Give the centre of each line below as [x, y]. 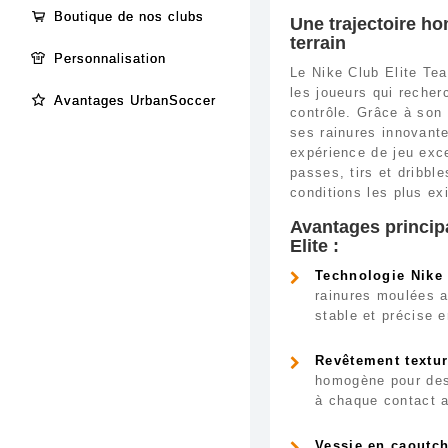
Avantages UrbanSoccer [135, 100]
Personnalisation [110, 58]
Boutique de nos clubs [129, 16]
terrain [318, 43]
